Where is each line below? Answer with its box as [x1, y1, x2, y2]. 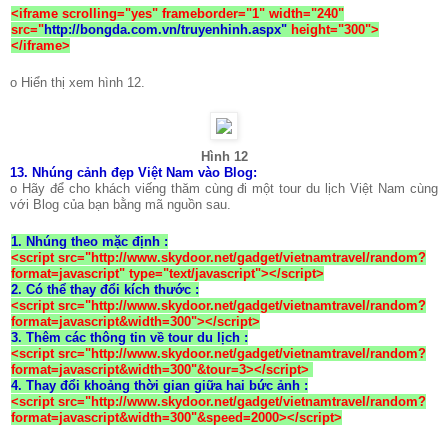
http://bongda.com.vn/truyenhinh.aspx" [44, 21, 291, 37]
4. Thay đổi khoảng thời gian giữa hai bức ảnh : [11, 377, 308, 393]
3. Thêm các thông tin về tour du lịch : [11, 329, 248, 345]
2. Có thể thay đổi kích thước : [11, 281, 199, 297]
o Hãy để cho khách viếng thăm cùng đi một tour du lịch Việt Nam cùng [10, 180, 438, 196]
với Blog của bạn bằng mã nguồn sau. [10, 196, 231, 212]
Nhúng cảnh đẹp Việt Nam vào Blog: [32, 164, 257, 180]
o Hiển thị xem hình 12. [10, 74, 145, 90]
